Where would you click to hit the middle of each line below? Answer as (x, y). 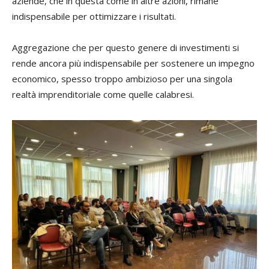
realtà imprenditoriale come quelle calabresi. (103, 94)
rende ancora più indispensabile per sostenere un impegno (133, 63)
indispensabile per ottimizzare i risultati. (94, 16)
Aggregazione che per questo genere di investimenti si (125, 47)
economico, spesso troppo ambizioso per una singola (122, 79)
